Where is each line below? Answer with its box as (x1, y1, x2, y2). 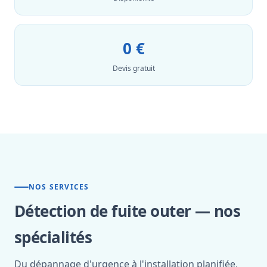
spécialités (14, 226, 92, 248)
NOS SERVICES (29, 182, 89, 192)
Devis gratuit (112, 63, 155, 73)
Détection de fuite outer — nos (14, 200, 241, 222)
